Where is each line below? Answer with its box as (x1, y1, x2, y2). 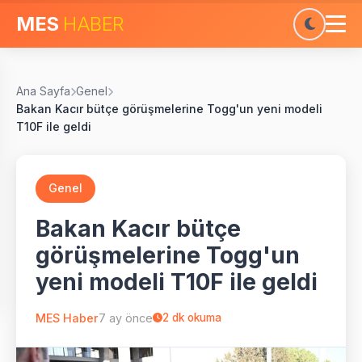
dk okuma (169, 310, 221, 324)
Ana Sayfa (16, 84, 70, 98)
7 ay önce (99, 310, 153, 325)
